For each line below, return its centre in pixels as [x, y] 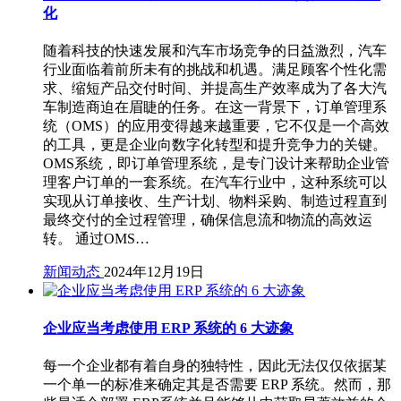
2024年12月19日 [154, 271]
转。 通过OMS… [96, 238]
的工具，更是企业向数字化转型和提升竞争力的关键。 [215, 144]
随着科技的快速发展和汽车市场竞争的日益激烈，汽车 [215, 50]
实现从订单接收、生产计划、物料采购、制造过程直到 [215, 200]
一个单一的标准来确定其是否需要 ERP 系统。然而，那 [217, 385]
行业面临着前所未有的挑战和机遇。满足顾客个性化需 [215, 69]
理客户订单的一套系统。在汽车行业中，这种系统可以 [215, 182]
